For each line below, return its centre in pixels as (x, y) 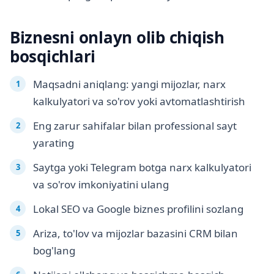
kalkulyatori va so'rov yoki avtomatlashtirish (139, 102)
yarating (54, 143)
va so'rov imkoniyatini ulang (101, 185)
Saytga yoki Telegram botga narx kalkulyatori (142, 168)
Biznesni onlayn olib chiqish (117, 38)
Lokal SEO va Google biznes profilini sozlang (138, 209)
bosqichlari (53, 57)
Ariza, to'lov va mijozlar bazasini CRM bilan (135, 234)
